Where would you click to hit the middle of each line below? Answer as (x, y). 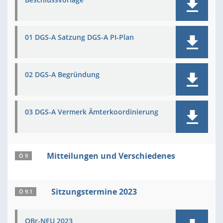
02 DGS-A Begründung (62, 74)
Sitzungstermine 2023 (94, 192)
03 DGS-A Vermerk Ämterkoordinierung (92, 112)
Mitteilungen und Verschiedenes (111, 156)
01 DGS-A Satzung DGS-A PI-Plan (79, 37)
